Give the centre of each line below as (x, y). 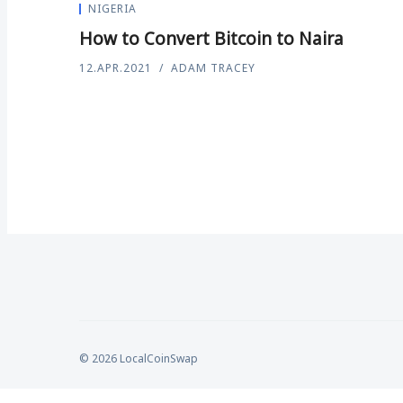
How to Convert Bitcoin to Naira (211, 39)
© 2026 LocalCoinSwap (139, 358)
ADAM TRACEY (213, 68)
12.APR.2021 (116, 68)
